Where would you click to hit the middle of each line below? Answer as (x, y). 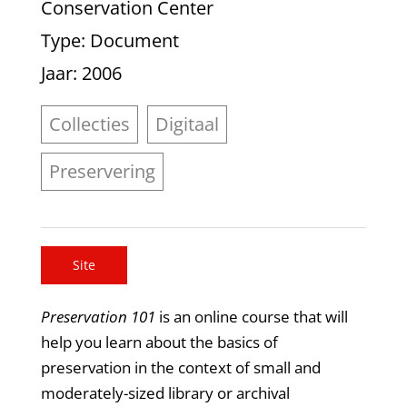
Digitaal (187, 124)
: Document (129, 41)
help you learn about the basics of (159, 342)
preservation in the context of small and (180, 367)
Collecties (89, 124)
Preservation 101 (99, 316)
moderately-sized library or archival (165, 392)
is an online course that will (253, 316)
